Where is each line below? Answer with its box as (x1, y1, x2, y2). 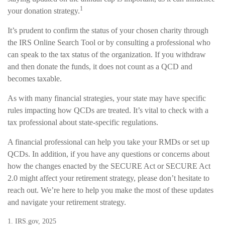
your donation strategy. (8, 7, 80, 16)
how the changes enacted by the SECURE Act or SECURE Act (8, 162, 210, 171)
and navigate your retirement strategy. (8, 198, 126, 207)
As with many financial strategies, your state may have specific (8, 94, 206, 103)
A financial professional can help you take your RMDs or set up (8, 138, 209, 147)
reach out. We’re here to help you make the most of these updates (8, 186, 213, 195)
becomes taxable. (8, 74, 62, 83)
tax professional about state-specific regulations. (8, 118, 158, 127)
